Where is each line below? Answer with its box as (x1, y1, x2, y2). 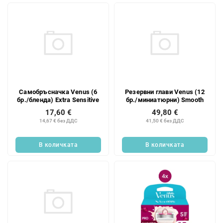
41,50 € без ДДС (145, 118, 184, 124)
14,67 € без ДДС (39, 118, 78, 124)
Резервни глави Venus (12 (125, 88, 205, 96)
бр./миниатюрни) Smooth (125, 96, 204, 104)
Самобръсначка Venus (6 (19, 88, 98, 96)
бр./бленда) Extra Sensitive (17, 96, 100, 104)
